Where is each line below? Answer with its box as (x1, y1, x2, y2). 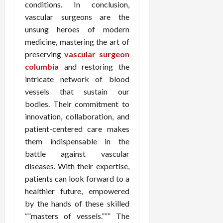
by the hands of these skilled (25, 199, 129, 209)
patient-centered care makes (25, 124, 129, 134)
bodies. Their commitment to (25, 99, 129, 109)
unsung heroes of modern (25, 24, 129, 34)
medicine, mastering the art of (25, 37, 129, 47)
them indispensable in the (25, 136, 129, 146)
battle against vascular (25, 149, 129, 159)
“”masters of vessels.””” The (25, 211, 129, 221)
